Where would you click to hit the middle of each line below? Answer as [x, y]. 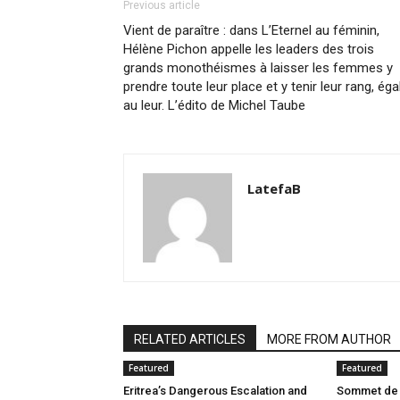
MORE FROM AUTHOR [329, 339]
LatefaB [274, 188]
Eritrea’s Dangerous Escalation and [215, 391]
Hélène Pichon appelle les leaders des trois [249, 49]
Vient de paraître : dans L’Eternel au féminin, [251, 30]
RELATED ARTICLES [190, 339]
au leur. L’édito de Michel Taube [214, 105]
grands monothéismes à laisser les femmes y [258, 68]
